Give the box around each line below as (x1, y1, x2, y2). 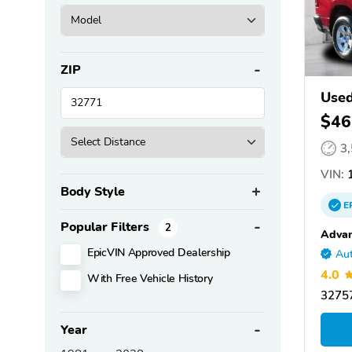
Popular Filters (60, 218, 152, 236)
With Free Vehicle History (87, 269, 213, 286)
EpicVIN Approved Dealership (87, 244, 230, 260)
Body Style (60, 182, 125, 200)
